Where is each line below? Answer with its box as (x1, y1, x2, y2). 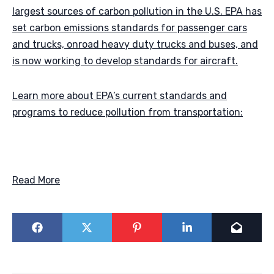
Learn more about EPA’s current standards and (12, 89, 227, 102)
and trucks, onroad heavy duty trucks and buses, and (12, 38, 258, 50)
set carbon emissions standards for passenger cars (12, 21, 247, 34)
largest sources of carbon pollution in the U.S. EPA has (12, 5, 262, 17)
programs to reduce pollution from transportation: (12, 106, 243, 118)
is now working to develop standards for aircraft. (12, 54, 238, 67)
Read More (12, 174, 60, 186)
